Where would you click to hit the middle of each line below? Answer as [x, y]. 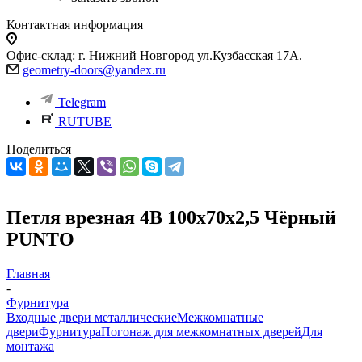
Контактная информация [75, 25]
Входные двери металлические [92, 317]
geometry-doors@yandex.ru [94, 70]
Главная [28, 273]
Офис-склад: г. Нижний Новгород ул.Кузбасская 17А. [154, 55]
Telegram [82, 102]
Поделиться [39, 149]
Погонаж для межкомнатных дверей [201, 331]
